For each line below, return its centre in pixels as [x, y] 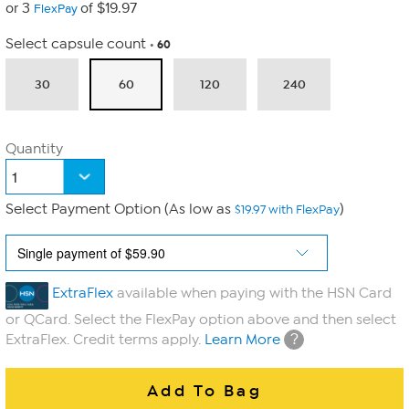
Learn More [242, 340]
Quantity [34, 149]
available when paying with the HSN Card [253, 293]
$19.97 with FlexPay [287, 210]
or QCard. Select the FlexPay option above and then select [201, 320]
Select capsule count [76, 44]
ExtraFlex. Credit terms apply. [105, 340]
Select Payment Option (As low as [120, 209]
